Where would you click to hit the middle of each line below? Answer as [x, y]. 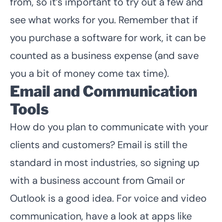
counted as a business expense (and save [104, 55]
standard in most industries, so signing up [105, 162]
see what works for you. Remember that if [104, 20]
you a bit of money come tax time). [89, 73]
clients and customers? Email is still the [99, 144]
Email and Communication [104, 91]
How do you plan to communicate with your [109, 127]
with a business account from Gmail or [97, 180]
